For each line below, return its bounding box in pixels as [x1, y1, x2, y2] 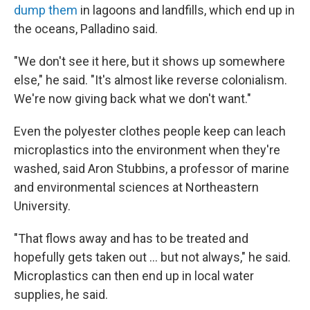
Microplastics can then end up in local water [14, 268, 254, 283]
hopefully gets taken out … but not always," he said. [14, 250, 291, 264]
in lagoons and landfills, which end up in [77, 3, 295, 17]
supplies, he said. [14, 287, 108, 302]
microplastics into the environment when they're [14, 143, 280, 157]
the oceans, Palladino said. [14, 21, 158, 36]
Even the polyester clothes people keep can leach [14, 124, 286, 138]
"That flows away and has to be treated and [14, 231, 248, 246]
